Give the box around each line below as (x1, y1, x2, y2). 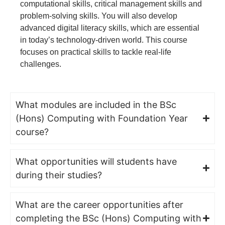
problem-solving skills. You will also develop (20, 11, 177, 20)
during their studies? (16, 169, 102, 180)
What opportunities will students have (16, 156, 177, 167)
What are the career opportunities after (16, 199, 183, 210)
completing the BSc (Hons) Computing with (16, 212, 201, 223)
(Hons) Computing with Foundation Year (16, 113, 188, 124)
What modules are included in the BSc (16, 99, 176, 110)
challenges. (20, 59, 61, 68)
